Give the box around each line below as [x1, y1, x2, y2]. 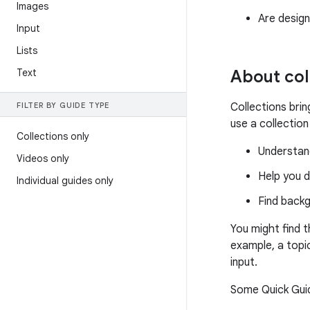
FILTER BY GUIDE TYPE [17, 100, 109, 110]
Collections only [17, 130, 89, 143]
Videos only [17, 152, 69, 165]
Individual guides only [17, 174, 113, 187]
